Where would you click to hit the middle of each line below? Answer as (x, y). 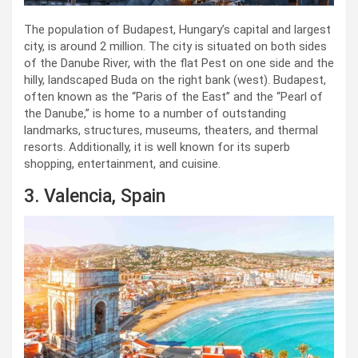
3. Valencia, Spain (95, 196)
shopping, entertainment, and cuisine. (122, 163)
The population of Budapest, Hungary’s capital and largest (177, 29)
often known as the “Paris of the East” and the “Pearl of (173, 96)
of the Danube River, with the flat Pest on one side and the (179, 63)
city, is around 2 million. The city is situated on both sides (175, 46)
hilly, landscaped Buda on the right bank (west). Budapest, (175, 80)
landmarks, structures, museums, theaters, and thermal (171, 130)
